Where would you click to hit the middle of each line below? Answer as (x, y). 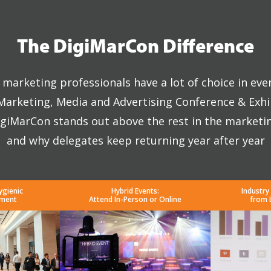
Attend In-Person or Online (135, 199)
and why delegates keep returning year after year (135, 140)
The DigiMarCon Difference (135, 48)
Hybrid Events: (135, 191)
